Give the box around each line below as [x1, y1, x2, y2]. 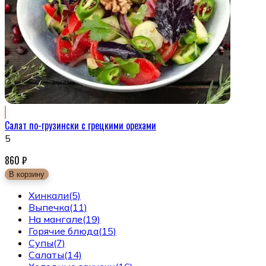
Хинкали [28, 189, 69, 202]
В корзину [9, 170, 45, 179]
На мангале [28, 213, 83, 226]
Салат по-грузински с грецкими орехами [5, 118, 156, 132]
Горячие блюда [28, 225, 99, 237]
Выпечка [28, 201, 69, 214]
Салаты [28, 249, 64, 261]
